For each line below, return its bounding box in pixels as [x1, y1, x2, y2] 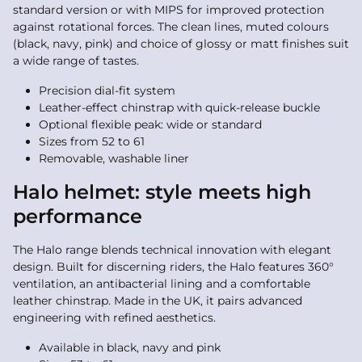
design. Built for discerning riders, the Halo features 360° [13, 259, 334, 274]
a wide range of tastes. [13, 53, 139, 68]
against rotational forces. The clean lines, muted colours [13, 19, 329, 34]
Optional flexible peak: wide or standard [39, 117, 262, 132]
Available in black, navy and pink [39, 340, 221, 355]
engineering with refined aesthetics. [13, 310, 216, 325]
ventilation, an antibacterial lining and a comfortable [13, 276, 310, 291]
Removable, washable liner [39, 151, 189, 166]
